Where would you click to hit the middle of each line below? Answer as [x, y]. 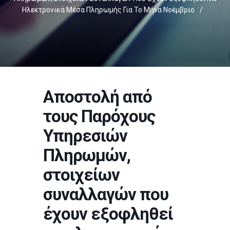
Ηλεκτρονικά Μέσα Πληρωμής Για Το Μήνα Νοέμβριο [108, 10]
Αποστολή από [98, 97]
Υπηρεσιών [85, 136]
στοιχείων [81, 175]
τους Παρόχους [99, 116]
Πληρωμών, [87, 155]
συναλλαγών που [106, 194]
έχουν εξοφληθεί [108, 214]
